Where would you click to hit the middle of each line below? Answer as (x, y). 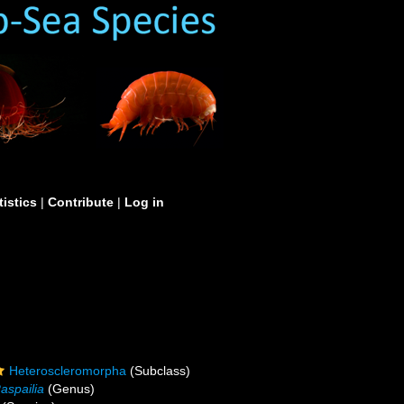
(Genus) (70, 389)
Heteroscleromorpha (68, 371)
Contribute (81, 202)
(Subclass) (159, 371)
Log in (144, 202)
